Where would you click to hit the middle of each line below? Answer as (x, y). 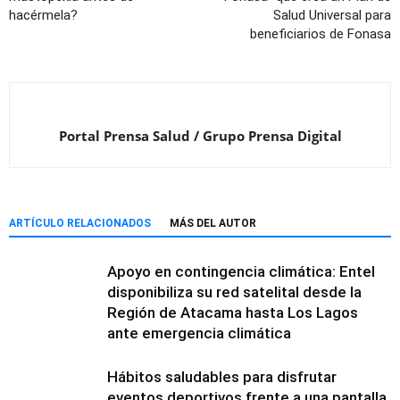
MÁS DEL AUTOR (213, 223)
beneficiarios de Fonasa (321, 33)
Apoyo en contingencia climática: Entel (241, 271)
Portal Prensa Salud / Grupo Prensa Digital (200, 135)
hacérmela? (43, 15)
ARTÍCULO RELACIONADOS (80, 223)
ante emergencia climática (199, 333)
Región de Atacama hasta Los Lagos (233, 312)
